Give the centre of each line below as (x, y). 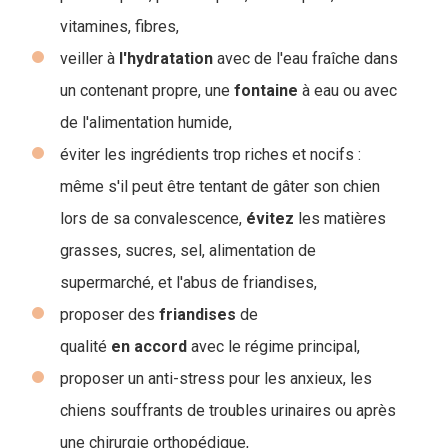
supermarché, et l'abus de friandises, (188, 282)
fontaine (266, 90)
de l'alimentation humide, (146, 122)
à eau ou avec (347, 90)
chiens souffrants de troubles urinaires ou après (228, 410)
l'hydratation (166, 58)
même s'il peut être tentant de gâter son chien (220, 186)
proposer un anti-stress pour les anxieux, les (216, 378)
